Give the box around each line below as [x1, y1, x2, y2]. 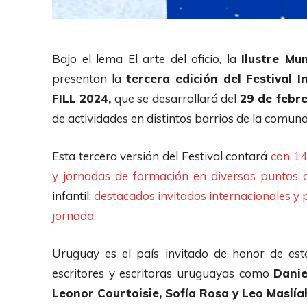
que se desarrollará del [111, 90, 240, 106]
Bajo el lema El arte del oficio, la [52, 51, 242, 66]
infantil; [52, 188, 95, 203]
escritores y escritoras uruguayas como [52, 265, 274, 280]
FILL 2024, [52, 90, 112, 106]
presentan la [52, 71, 121, 86]
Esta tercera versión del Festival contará [52, 148, 271, 163]
